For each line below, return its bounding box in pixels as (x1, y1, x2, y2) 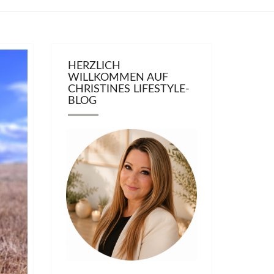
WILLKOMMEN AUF (67, 72, 168, 83)
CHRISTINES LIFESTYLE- (67, 84, 190, 95)
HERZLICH (67, 61, 120, 72)
